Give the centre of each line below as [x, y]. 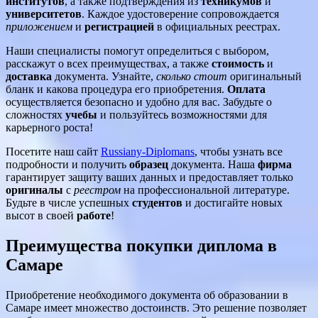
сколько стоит [192, 77]
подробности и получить [67, 165]
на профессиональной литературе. [205, 190]
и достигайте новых [232, 203]
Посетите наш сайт [53, 152]
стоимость [238, 64]
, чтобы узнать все [238, 152]
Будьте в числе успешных [69, 203]
